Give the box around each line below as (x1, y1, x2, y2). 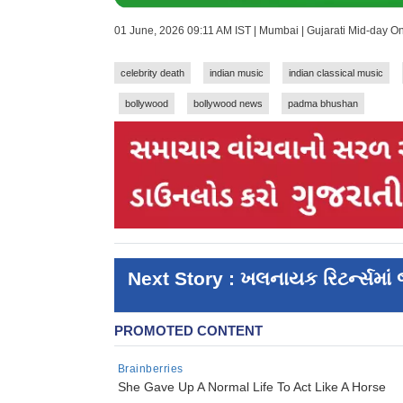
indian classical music (289, 67, 383, 79)
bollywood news (193, 98, 263, 110)
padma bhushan (288, 98, 358, 110)
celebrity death (121, 67, 184, 79)
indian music (210, 67, 264, 79)
